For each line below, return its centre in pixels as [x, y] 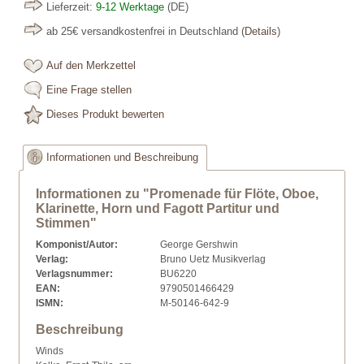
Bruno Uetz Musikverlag [213, 259]
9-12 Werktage [130, 7]
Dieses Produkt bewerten [105, 115]
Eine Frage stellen [89, 90]
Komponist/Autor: [77, 245]
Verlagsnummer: [74, 274]
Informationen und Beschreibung [122, 158]
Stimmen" [66, 223]
